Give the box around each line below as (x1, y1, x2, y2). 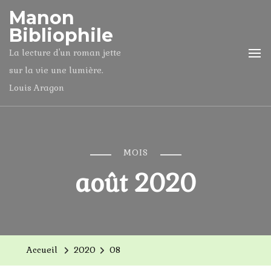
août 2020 (75, 168, 196, 199)
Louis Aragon (9, 82, 64, 93)
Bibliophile (9, 24, 113, 47)
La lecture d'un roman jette (9, 47, 121, 58)
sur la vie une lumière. (9, 65, 103, 76)
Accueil (27, 244, 57, 255)
